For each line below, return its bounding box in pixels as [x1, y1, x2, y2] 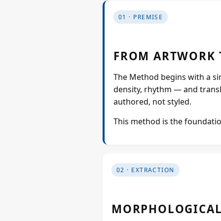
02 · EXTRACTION [116, 166, 175, 175]
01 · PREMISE [118, 13, 163, 22]
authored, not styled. [113, 96, 191, 108]
